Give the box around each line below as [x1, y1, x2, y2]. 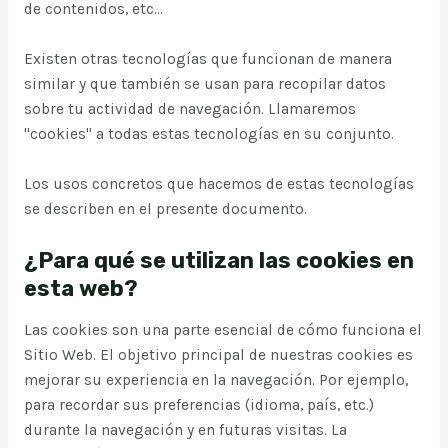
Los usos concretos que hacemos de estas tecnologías [23, 174, 414, 193]
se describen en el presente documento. [23, 199, 307, 218]
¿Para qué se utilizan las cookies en [23, 246, 414, 274]
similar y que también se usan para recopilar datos [23, 75, 386, 94]
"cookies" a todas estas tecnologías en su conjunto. [23, 125, 394, 144]
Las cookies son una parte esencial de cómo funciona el [23, 321, 422, 340]
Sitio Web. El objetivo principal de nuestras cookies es [23, 346, 413, 365]
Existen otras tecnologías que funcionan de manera [23, 50, 392, 69]
